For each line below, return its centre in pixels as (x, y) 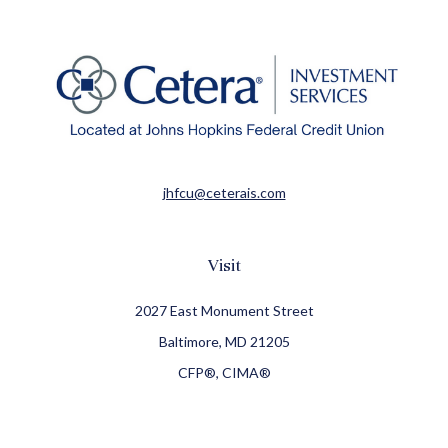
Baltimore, (190, 342)
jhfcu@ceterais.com (224, 193)
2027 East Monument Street (224, 311)
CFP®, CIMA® (224, 373)
